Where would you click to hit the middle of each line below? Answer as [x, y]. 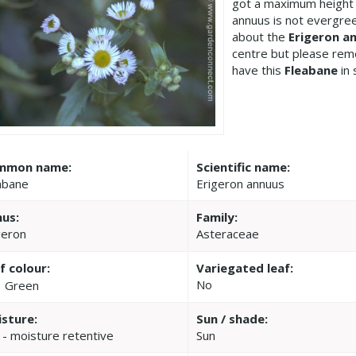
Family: [217, 217]
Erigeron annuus [241, 183]
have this [258, 70]
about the [260, 37]
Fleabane [311, 70]
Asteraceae [228, 233]
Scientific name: [244, 166]
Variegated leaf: [245, 267]
